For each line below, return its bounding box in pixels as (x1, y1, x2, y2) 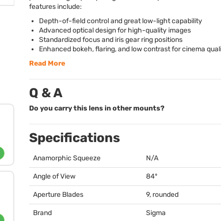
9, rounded (146, 190, 179, 199)
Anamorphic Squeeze (33, 154, 101, 162)
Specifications (29, 130, 120, 146)
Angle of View (33, 172, 75, 181)
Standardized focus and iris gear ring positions (39, 36, 183, 44)
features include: (29, 2, 82, 11)
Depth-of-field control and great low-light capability (39, 17, 202, 25)
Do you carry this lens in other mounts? (29, 104, 164, 112)
